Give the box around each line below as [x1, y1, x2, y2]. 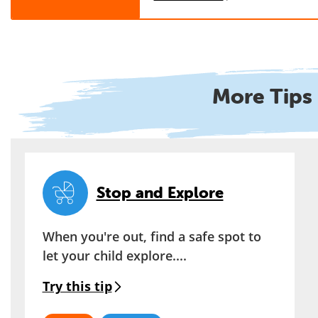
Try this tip [42, 277, 112, 295]
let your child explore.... [42, 246, 187, 264]
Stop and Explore [96, 183, 224, 203]
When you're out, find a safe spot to [42, 227, 261, 245]
